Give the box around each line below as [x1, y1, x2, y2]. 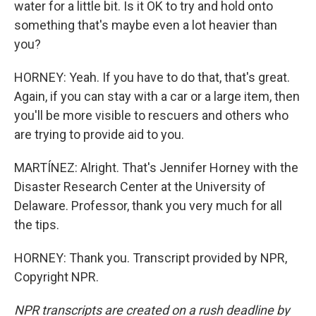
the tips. [14, 217, 59, 232]
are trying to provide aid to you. [14, 127, 184, 142]
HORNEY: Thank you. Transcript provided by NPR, [14, 250, 287, 265]
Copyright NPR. [14, 269, 99, 284]
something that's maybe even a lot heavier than [14, 18, 277, 32]
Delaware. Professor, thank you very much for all [14, 198, 282, 213]
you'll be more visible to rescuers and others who [14, 108, 288, 123]
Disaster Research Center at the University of [14, 179, 266, 194]
